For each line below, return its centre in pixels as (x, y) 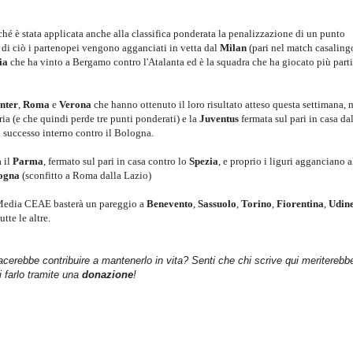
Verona (76, 104)
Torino (256, 203)
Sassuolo (217, 203)
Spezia (204, 161)
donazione (108, 274)
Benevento (170, 203)
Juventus (218, 118)
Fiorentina (300, 203)
